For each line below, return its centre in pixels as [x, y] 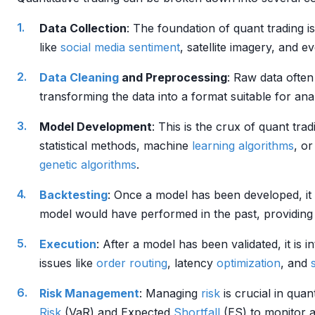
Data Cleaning [79, 77]
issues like [68, 263]
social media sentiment [120, 47]
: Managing [170, 293]
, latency [192, 263]
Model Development [96, 127]
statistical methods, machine [116, 146]
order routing [132, 263]
